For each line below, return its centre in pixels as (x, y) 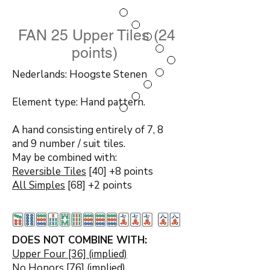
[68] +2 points (99, 185)
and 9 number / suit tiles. (69, 144)
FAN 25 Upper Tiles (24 (96, 35)
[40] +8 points (120, 171)
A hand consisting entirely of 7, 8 (88, 130)
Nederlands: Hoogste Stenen (80, 74)
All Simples (39, 185)
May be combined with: (64, 158)
